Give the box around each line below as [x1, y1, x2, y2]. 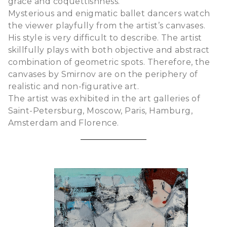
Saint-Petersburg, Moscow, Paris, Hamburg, [8, 105, 193, 116]
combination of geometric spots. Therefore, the [8, 57, 210, 67]
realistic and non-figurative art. [8, 81, 139, 91]
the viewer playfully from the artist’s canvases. [8, 20, 206, 30]
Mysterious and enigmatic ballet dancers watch [8, 8, 210, 18]
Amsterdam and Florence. [8, 118, 119, 128]
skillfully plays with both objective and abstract [8, 45, 210, 55]
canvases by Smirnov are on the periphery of [8, 69, 198, 79]
